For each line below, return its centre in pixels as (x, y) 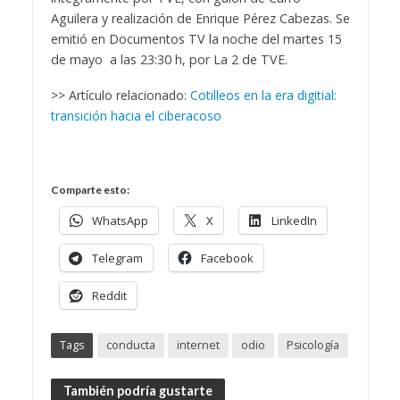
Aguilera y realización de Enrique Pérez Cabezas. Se (200, 18)
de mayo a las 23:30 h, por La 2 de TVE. (169, 59)
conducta (130, 345)
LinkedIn (294, 221)
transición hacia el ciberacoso (137, 116)
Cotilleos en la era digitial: (263, 96)
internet (198, 345)
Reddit (109, 296)
